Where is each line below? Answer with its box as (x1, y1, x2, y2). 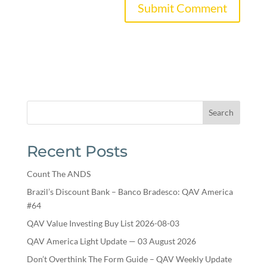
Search (209, 107, 234, 118)
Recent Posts (26, 141, 128, 161)
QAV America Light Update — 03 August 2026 (26, 235, 196, 246)
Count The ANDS (26, 168, 91, 179)
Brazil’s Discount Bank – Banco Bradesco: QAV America (26, 186, 233, 197)
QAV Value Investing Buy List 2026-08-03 (26, 218, 179, 228)
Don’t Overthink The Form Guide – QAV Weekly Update (26, 253, 232, 264)
